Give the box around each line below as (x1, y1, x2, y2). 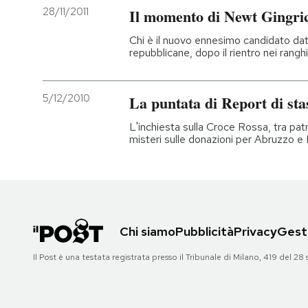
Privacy (234, 223, 277, 240)
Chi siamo (120, 223, 175, 240)
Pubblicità (175, 223, 234, 240)
